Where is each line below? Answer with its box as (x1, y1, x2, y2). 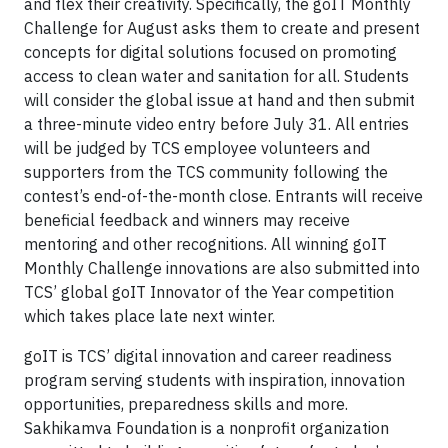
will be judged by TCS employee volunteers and (24, 138, 370, 158)
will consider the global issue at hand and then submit (24, 90, 415, 110)
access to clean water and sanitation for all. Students (24, 66, 409, 86)
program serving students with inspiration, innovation (24, 370, 405, 390)
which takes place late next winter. (24, 306, 275, 326)
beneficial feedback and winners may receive (24, 210, 350, 230)
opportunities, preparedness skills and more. (24, 394, 348, 414)
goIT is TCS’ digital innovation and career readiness (24, 346, 392, 366)
